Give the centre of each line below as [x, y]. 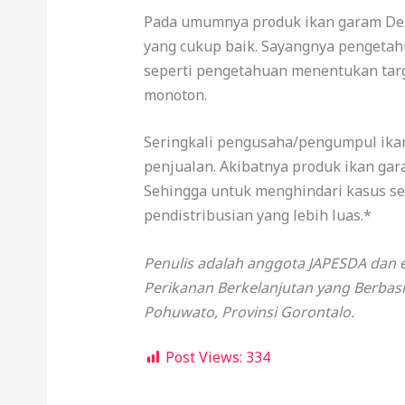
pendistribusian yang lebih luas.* [257, 216]
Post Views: [203, 358]
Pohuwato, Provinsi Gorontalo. [249, 311]
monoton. [175, 94]
